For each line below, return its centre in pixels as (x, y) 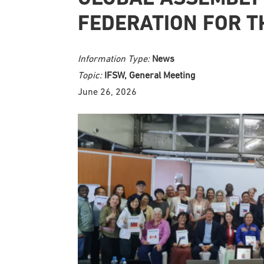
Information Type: (115, 59)
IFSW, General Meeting (150, 75)
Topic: (91, 75)
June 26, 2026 (107, 92)
